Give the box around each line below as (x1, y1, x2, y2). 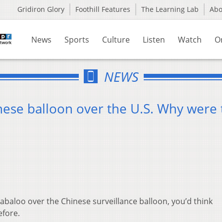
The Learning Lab (141, 4, 199, 14)
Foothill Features (75, 4, 130, 14)
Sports (64, 34, 89, 45)
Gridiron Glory (17, 4, 64, 14)
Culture (102, 34, 130, 45)
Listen (143, 34, 165, 45)
